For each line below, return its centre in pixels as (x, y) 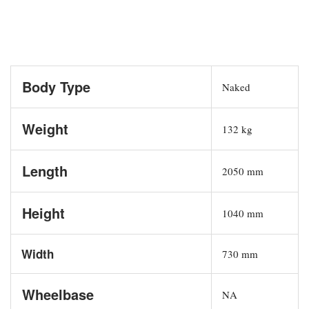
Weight (43, 128)
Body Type (54, 86)
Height (41, 212)
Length (43, 170)
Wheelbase (56, 294)
